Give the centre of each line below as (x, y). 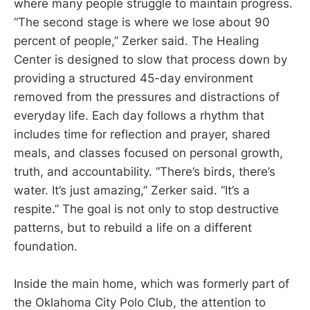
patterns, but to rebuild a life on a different (133, 227)
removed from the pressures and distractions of (147, 97)
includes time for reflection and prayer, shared (142, 134)
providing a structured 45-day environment (134, 78)
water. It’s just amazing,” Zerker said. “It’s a (132, 190)
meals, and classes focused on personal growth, (148, 153)
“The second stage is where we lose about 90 (142, 22)
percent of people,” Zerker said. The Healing (136, 40)
